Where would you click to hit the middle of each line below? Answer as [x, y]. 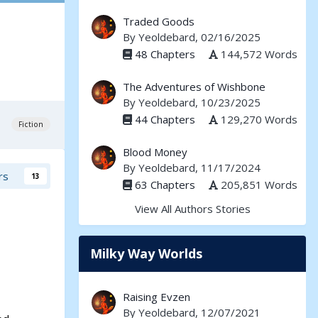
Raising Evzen [157, 297]
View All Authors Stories [192, 209]
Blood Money [155, 152]
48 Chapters [165, 54]
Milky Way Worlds [146, 253]
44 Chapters [165, 119]
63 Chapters [165, 184]
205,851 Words [258, 184]
